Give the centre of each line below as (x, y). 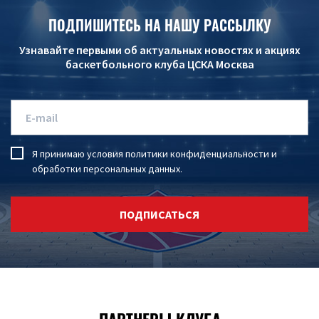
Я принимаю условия (79, 153)
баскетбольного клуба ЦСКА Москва (159, 64)
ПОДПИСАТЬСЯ (159, 214)
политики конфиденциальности (197, 153)
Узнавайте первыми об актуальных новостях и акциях (159, 49)
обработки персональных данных (106, 168)
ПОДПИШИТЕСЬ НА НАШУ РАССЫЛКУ (159, 25)
